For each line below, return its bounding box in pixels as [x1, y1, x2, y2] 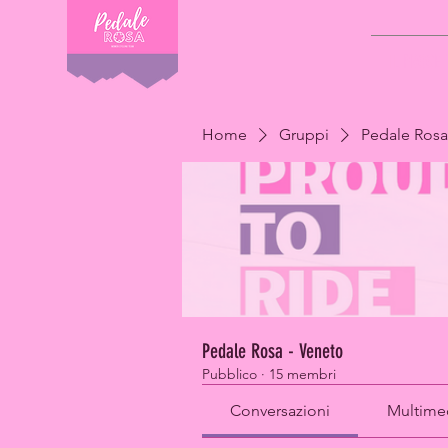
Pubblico [202, 365, 257, 384]
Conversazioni [230, 401, 331, 421]
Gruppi [279, 125, 329, 145]
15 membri [269, 365, 336, 384]
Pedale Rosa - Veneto [202, 339, 343, 364]
